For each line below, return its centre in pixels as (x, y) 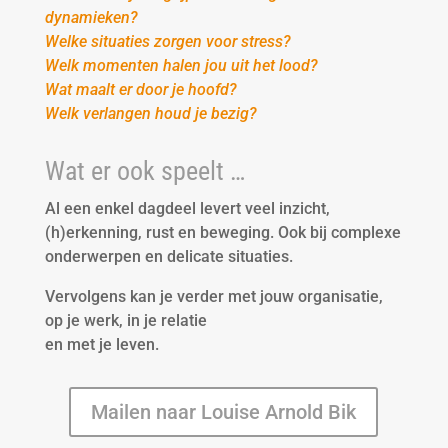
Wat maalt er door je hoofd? (140, 89)
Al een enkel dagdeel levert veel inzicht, (187, 208)
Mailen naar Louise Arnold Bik (224, 411)
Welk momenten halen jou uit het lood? (181, 65)
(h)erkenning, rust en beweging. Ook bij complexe (222, 232)
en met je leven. (101, 344)
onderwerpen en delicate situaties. (168, 256)
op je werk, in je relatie (125, 320)
